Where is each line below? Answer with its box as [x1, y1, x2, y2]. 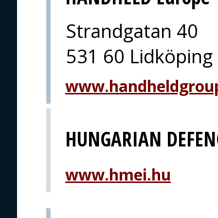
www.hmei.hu [65, 163, 171, 185]
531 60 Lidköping [66, 43, 213, 69]
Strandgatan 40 [66, 18, 198, 43]
